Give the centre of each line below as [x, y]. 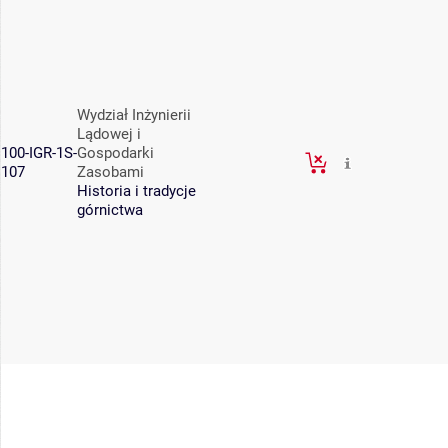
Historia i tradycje [136, 191]
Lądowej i [109, 134]
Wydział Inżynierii [134, 115]
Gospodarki [115, 153]
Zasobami [110, 172]
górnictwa [110, 210]
